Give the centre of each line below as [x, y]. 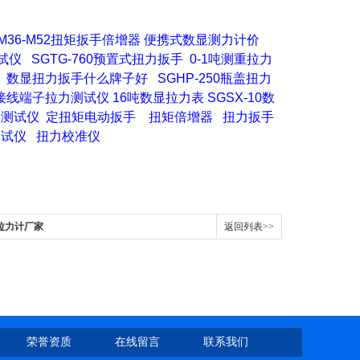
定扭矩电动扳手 [91, 117]
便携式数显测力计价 [202, 40]
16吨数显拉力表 [158, 98]
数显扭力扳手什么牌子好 [77, 78]
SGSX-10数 [241, 98]
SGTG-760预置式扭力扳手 [107, 59]
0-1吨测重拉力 [231, 59]
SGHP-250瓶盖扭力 [215, 78]
